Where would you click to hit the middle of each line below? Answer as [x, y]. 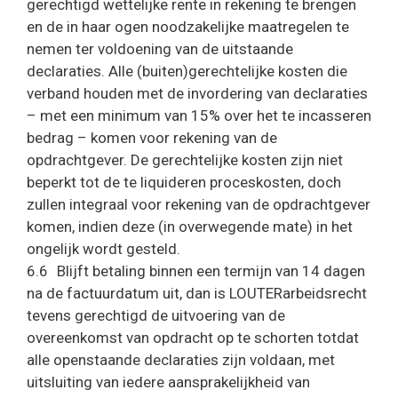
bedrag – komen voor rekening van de [152, 138]
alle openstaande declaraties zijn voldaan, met [181, 360]
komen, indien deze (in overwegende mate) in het [190, 227]
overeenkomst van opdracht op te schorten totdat [193, 338]
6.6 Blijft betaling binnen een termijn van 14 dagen [196, 271]
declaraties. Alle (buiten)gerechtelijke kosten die [187, 71]
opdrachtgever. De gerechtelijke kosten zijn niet [185, 160]
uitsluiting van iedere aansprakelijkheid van [168, 382]
